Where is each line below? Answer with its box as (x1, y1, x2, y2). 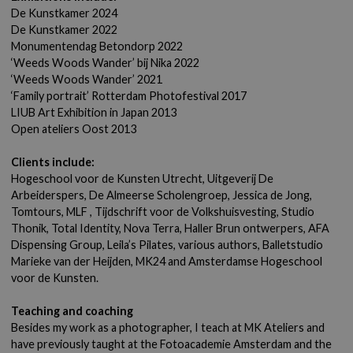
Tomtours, (11, 205, 67, 218)
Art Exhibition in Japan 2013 (38, 106, 177, 119)
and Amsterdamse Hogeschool (168, 255, 323, 268)
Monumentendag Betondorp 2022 (11, 39, 184, 53)
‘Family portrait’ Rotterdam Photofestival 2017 (11, 89, 247, 102)
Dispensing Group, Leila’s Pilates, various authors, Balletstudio (11, 238, 324, 251)
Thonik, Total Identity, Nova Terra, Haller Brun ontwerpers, (11, 221, 309, 235)
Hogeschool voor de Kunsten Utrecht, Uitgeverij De (11, 172, 274, 185)
